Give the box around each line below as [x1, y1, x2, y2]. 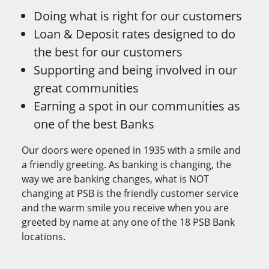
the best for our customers [34, 44, 183, 61]
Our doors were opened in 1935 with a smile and [22, 144, 241, 157]
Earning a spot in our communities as [34, 98, 240, 115]
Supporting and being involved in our [34, 62, 237, 79]
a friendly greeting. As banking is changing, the [22, 158, 231, 172]
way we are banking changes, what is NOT [22, 172, 209, 186]
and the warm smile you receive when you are [22, 201, 229, 215]
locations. [22, 230, 65, 244]
